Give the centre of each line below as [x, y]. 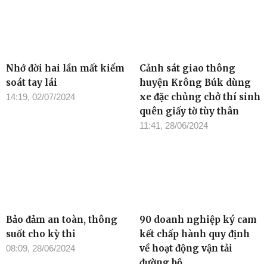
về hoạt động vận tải [186, 249]
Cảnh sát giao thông [187, 68]
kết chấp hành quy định [195, 234]
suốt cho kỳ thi [41, 234]
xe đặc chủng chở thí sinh [200, 97]
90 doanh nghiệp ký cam [198, 220]
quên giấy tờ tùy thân [189, 111]
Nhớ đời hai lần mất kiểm [65, 68]
